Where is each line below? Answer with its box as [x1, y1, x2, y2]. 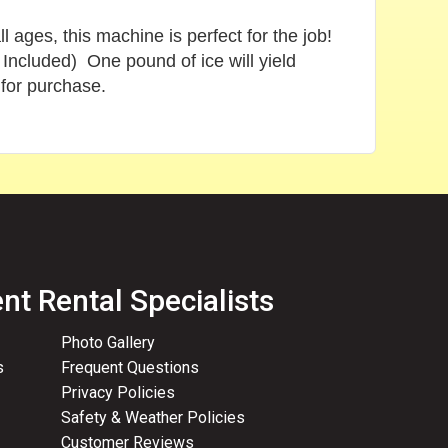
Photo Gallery [61, 332, 156, 352]
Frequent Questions [61, 357, 200, 377]
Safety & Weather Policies [61, 407, 246, 427]
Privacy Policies [61, 382, 176, 402]
